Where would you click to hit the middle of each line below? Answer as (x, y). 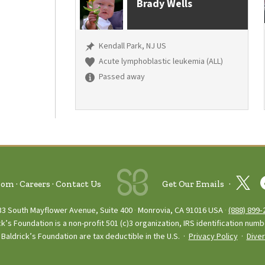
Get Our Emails (193, 184)
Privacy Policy (213, 237)
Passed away (121, 77)
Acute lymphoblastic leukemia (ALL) (160, 62)
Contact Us (78, 184)
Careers (35, 184)
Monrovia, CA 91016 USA (180, 211)
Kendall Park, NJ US (132, 46)
